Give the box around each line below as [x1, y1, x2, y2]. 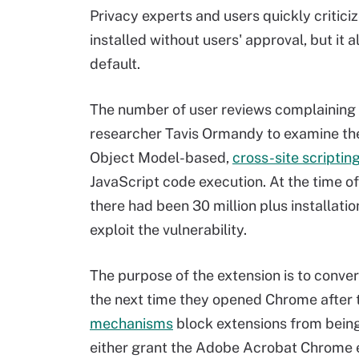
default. [90, 55, 140, 72]
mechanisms [90, 315, 173, 332]
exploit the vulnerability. [90, 221, 247, 238]
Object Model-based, [90, 149, 232, 166]
